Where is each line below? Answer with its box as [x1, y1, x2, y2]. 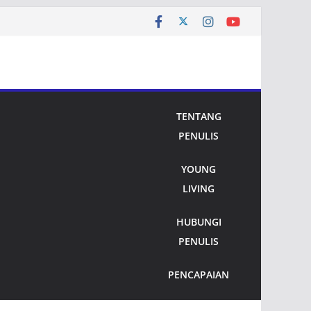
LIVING [183, 182, 215, 195]
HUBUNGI [176, 215, 221, 228]
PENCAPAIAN [168, 268, 229, 281]
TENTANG [176, 110, 221, 123]
